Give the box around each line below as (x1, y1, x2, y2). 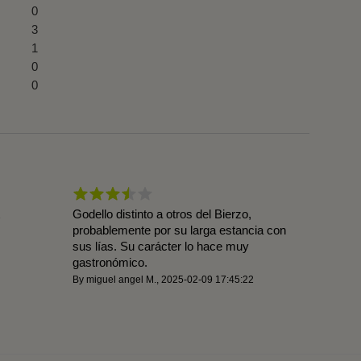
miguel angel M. (85, 274, 156, 285)
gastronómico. (72, 255, 147, 269)
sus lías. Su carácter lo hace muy (72, 239, 249, 253)
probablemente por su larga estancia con (72, 223, 286, 237)
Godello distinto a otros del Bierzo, (72, 207, 251, 221)
